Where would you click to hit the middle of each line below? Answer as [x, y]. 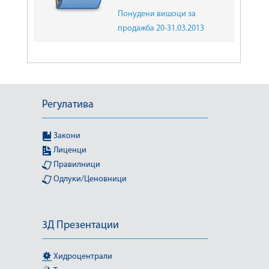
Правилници [76, 165]
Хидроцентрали [82, 256]
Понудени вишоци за [156, 14]
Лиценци [69, 150]
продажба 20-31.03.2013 [161, 28]
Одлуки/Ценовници [89, 179]
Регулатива [68, 104]
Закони [66, 136]
